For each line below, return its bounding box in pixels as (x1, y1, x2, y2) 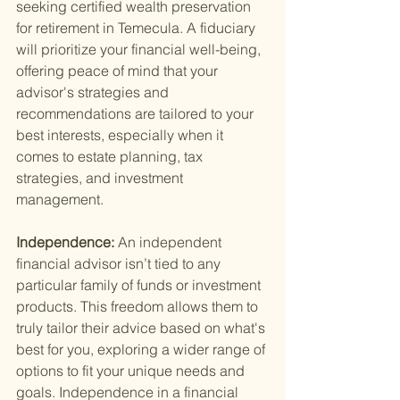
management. (16, 190, 104, 209)
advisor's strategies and (16, 83, 172, 102)
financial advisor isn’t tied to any (16, 254, 224, 273)
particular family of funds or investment (16, 276, 264, 295)
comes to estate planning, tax (16, 147, 206, 166)
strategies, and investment (16, 169, 187, 187)
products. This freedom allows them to (16, 297, 262, 316)
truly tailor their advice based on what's (16, 319, 269, 337)
